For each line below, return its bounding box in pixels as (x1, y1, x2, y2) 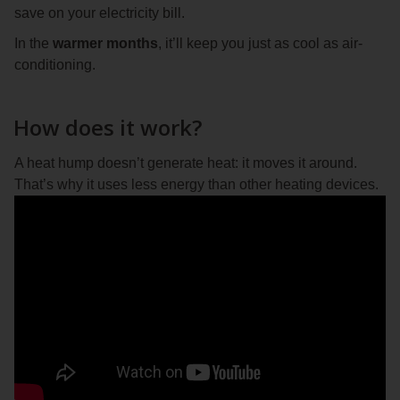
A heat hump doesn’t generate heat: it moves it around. (14, 155, 357, 171)
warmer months (53, 36, 158, 52)
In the (14, 36, 53, 52)
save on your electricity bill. (14, 5, 185, 21)
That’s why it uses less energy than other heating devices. (14, 177, 379, 193)
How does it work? (13, 112, 202, 143)
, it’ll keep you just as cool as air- (158, 36, 362, 52)
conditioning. (14, 57, 96, 73)
